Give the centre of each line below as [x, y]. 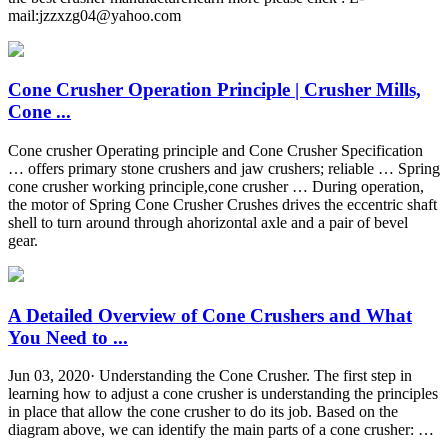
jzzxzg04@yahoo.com [110, 15]
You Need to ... [68, 337]
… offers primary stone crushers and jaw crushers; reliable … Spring [224, 168]
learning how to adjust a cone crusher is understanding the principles [223, 394]
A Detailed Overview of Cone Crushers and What [210, 315]
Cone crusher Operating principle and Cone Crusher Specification [215, 150]
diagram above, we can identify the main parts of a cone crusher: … [221, 430]
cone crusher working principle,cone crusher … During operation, [216, 186]
